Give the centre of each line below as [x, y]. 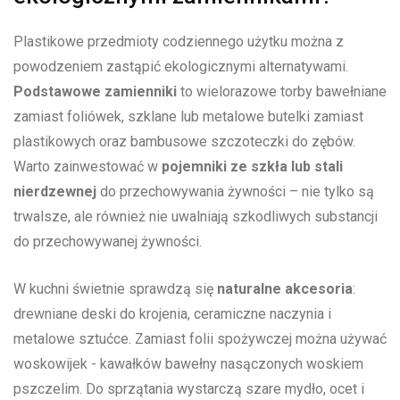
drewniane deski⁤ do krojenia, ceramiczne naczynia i [172, 314]
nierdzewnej [55, 192]
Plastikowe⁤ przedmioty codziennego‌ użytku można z [179, 42]
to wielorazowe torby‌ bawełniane [282, 92]
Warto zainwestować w [87, 167]
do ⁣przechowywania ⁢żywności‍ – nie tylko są [235, 192]
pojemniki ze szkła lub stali [252, 167]
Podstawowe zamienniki [95, 92]
